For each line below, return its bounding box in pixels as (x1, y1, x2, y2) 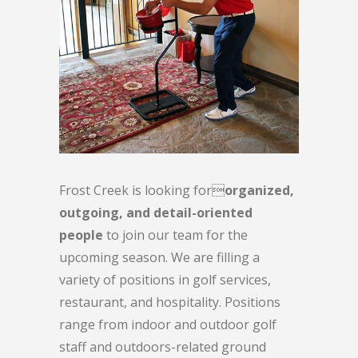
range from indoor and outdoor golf (59, 316, 276, 334)
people (59, 226, 103, 245)
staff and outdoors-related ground (59, 338, 266, 356)
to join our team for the (103, 226, 248, 245)
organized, (225, 181, 294, 200)
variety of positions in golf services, (59, 271, 271, 289)
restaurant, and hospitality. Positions (59, 293, 280, 312)
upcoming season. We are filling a (59, 249, 260, 267)
